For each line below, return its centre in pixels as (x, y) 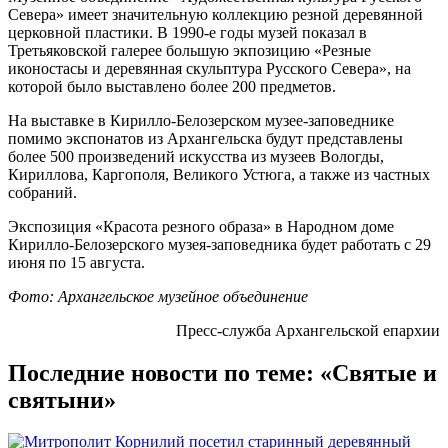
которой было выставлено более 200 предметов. (172, 86)
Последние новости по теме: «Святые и (222, 372)
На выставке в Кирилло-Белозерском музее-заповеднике (201, 120)
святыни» (62, 399)
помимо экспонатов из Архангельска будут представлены (205, 138)
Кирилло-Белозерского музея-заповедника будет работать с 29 (219, 244)
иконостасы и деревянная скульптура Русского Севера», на (209, 68)
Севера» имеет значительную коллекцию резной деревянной (215, 14)
